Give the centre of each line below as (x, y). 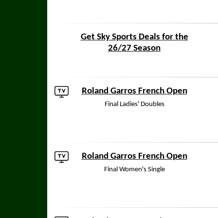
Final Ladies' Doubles (134, 104)
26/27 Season (134, 48)
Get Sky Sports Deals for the (134, 37)
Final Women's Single (134, 170)
